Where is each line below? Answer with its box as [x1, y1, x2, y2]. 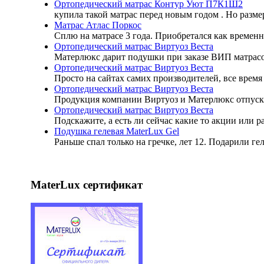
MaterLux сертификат [31, 178, 143, 191]
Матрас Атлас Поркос [54, 20, 141, 31]
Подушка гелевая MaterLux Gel [54, 126, 179, 137]
